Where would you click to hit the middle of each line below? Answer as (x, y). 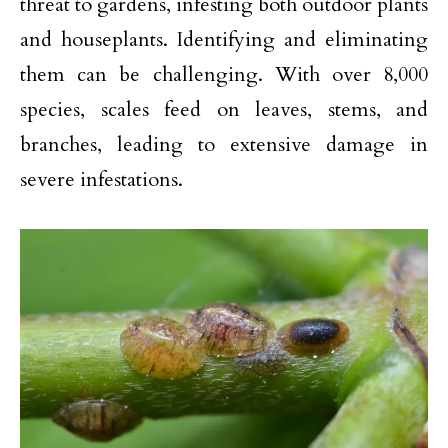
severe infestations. (101, 179)
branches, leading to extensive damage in (224, 144)
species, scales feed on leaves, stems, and (224, 109)
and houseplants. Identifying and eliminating (224, 39)
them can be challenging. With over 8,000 (224, 74)
